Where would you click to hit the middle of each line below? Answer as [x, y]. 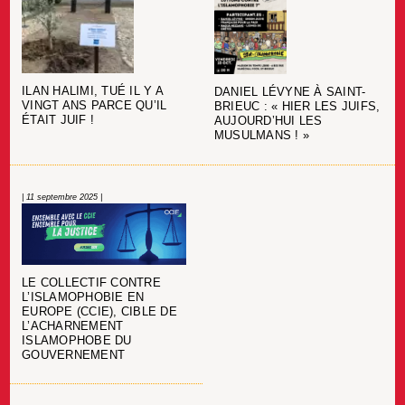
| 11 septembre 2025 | [62, 198]
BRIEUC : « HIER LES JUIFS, [297, 107]
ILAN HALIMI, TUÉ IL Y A [92, 92]
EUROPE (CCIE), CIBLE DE [99, 311]
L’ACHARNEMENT [73, 326]
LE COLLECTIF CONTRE [91, 283]
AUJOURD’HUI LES [268, 122]
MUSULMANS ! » [262, 136]
